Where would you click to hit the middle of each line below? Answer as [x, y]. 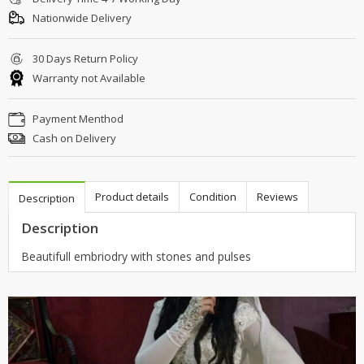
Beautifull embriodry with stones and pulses [136, 256]
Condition [213, 196]
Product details [132, 196]
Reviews [277, 196]
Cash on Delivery [73, 138]
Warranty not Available [88, 78]
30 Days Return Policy [84, 58]
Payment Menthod [77, 118]
